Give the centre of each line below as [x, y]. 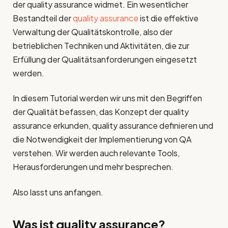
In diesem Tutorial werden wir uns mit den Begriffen [107, 98]
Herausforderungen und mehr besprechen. [93, 167]
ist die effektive [168, 18]
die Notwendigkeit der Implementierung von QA [102, 139]
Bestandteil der [43, 18]
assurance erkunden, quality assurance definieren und [113, 126]
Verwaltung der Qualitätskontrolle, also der [93, 32]
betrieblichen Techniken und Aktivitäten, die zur [101, 46]
